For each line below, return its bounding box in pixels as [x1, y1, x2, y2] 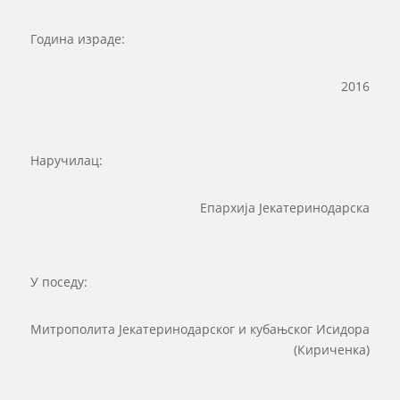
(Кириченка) [294, 341, 371, 359]
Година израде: [29, 30, 125, 48]
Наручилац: [29, 152, 103, 170]
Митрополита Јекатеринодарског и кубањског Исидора [30, 321, 371, 338]
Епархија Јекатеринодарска [200, 199, 371, 217]
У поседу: [29, 273, 87, 291]
